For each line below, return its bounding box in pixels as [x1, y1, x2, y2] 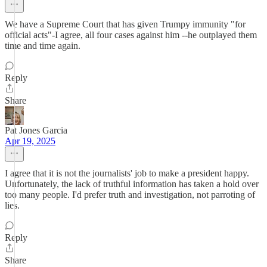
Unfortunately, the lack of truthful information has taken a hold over [5, 179, 259, 189]
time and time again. [5, 41, 80, 51]
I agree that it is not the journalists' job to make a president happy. [5, 168, 249, 178]
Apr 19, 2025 [5, 136, 55, 146]
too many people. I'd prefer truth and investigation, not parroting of [5, 190, 255, 200]
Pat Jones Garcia [5, 125, 67, 135]
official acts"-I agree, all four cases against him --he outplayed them [5, 30, 257, 40]
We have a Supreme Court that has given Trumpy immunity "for [5, 19, 246, 29]
